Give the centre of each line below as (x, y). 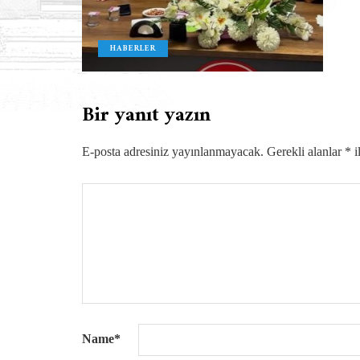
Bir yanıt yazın (146, 115)
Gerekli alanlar (306, 151)
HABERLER (133, 48)
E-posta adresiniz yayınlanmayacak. (173, 151)
